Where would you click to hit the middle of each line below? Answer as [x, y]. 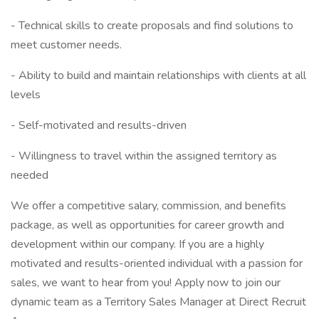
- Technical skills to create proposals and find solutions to [152, 26]
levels [26, 95]
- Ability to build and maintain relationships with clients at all [158, 75]
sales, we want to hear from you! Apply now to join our [146, 283]
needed [30, 175]
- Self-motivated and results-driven [99, 125]
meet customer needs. [66, 45]
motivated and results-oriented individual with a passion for [157, 263]
